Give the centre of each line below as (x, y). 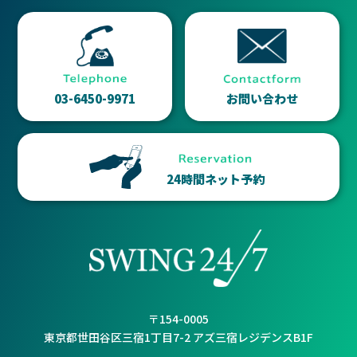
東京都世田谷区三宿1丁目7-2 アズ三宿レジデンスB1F (178, 337)
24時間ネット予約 (215, 178)
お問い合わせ (262, 99)
